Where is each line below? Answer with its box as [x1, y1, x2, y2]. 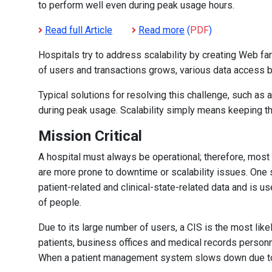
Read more [138, 24, 185, 36]
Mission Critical [38, 127, 142, 144]
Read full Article [45, 24, 112, 36]
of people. [38, 197, 81, 208]
